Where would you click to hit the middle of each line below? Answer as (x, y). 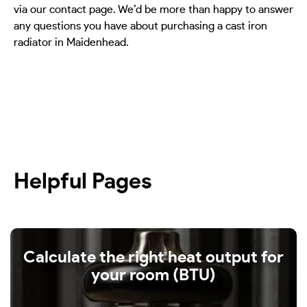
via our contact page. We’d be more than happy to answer (153, 10)
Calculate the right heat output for (153, 258)
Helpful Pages (83, 182)
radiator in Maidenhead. (71, 43)
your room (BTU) (153, 276)
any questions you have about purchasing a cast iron (140, 26)
